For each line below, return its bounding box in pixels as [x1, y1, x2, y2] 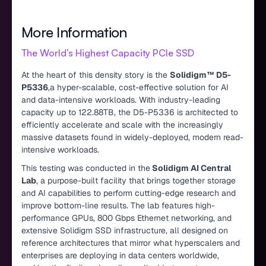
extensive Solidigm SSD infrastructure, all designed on [21, 225, 228, 236]
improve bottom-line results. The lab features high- [21, 200, 215, 211]
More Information [21, 23, 127, 42]
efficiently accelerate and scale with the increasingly [21, 119, 223, 131]
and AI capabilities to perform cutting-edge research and [21, 188, 236, 199]
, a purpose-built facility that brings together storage [36, 175, 236, 186]
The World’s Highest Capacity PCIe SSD [21, 47, 194, 59]
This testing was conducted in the [21, 163, 150, 174]
